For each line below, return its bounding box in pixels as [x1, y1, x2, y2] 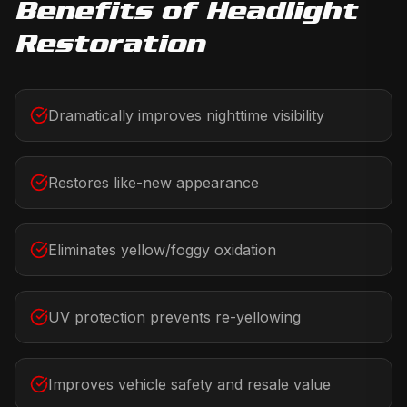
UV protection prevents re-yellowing [48, 308, 301, 326]
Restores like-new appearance [48, 174, 259, 192]
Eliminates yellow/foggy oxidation [48, 241, 276, 259]
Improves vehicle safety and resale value [48, 375, 331, 393]
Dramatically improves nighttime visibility [48, 106, 324, 124]
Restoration [15, 27, 204, 59]
